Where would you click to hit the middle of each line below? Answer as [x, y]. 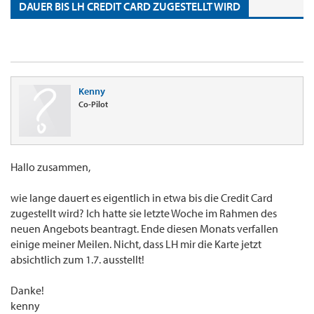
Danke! [27, 291]
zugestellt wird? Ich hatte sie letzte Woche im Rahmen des [144, 213]
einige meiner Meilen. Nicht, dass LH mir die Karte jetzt [136, 244]
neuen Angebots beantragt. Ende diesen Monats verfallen [144, 229]
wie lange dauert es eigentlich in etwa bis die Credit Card [142, 198]
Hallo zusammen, [50, 167]
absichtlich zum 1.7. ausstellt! [77, 260]
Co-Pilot [93, 104]
